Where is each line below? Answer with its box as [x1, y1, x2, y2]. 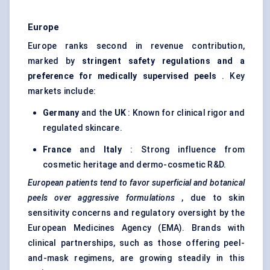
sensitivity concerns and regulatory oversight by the [28, 208, 245, 218]
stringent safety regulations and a [82, 56, 245, 66]
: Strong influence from [121, 145, 245, 155]
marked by [28, 56, 83, 66]
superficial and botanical [151, 178, 245, 188]
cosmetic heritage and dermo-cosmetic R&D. [43, 160, 227, 170]
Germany [43, 108, 80, 118]
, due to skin [174, 193, 245, 203]
